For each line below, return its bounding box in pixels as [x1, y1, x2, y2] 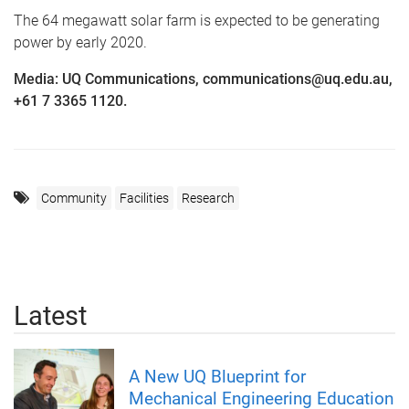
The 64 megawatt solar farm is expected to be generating [14, 12, 380, 30]
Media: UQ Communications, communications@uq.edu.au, [14, 70, 393, 89]
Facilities [120, 191, 169, 206]
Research [182, 191, 235, 206]
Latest [14, 300, 87, 332]
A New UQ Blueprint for [129, 366, 306, 388]
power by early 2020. [14, 34, 147, 52]
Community [41, 191, 107, 206]
